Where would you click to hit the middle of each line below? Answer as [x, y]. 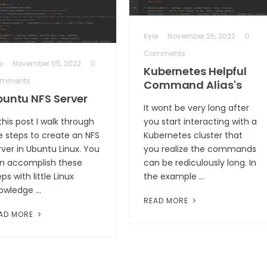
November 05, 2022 [46, 63]
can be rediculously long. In [200, 162]
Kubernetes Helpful [195, 71]
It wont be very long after [196, 108]
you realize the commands [200, 149]
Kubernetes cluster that [193, 135]
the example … [174, 176]
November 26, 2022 [201, 36]
